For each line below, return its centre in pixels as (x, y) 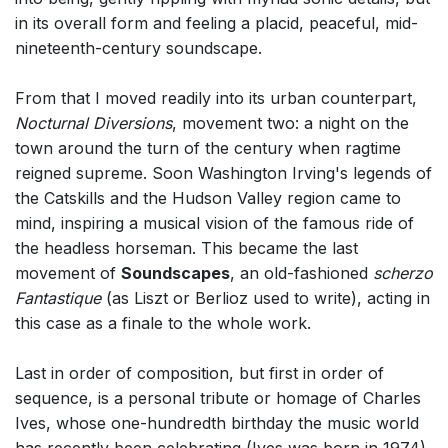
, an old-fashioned (301, 273)
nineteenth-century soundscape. (138, 48)
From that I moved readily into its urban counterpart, (216, 98)
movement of (68, 273)
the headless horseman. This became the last (186, 248)
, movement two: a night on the (290, 123)
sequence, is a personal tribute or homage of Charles (218, 398)
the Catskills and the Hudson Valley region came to (208, 198)
